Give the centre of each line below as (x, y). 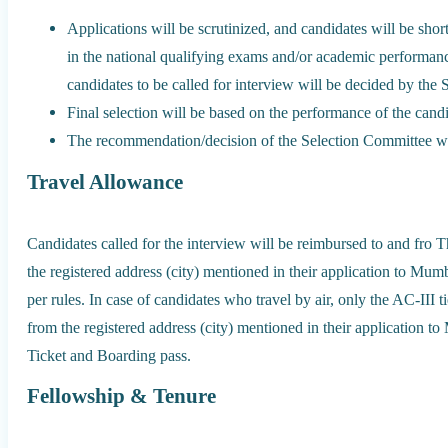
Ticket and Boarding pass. (109, 355)
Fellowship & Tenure (122, 395)
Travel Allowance (105, 181)
